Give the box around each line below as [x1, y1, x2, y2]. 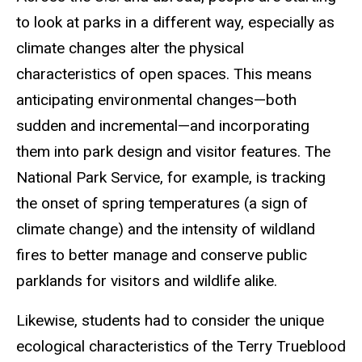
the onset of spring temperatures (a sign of [16, 194, 308, 213]
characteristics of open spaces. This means [16, 65, 312, 84]
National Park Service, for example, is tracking [16, 168, 326, 187]
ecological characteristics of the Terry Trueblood [16, 336, 346, 356]
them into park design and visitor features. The [16, 142, 330, 162]
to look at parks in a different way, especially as [16, 13, 335, 32]
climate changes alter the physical [16, 39, 244, 58]
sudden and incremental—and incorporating [16, 116, 309, 136]
